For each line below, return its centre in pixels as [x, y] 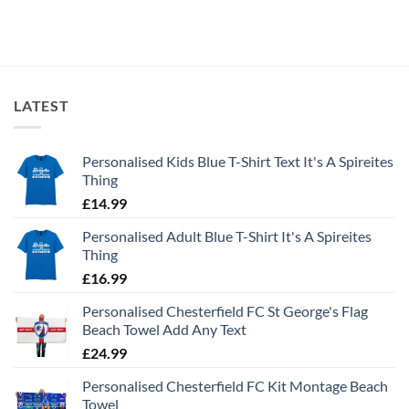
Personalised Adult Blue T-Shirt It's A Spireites [227, 236]
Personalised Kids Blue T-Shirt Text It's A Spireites [238, 162]
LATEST [42, 105]
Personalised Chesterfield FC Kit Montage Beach [235, 386]
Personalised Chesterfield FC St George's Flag [225, 311]
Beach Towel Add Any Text [164, 330]
